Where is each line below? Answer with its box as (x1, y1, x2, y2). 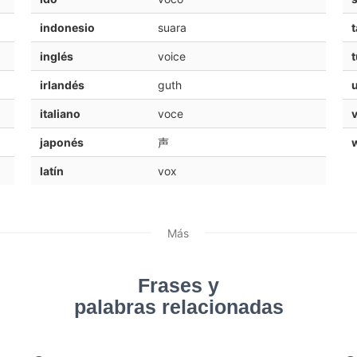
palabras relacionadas (73, 296, 284, 319)
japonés (39, 135, 84, 149)
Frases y (138, 275, 219, 297)
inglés (39, 49, 73, 63)
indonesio (39, 20, 95, 34)
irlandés (39, 77, 84, 92)
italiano (39, 106, 80, 120)
